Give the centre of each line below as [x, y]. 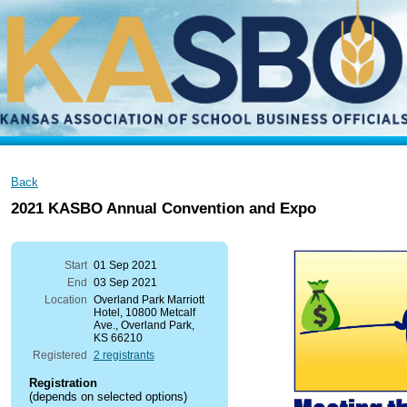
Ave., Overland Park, [144, 326]
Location [65, 300]
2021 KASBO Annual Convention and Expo [164, 208]
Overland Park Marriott [149, 300]
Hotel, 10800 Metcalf [144, 313]
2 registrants [124, 356]
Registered [60, 356]
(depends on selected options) [108, 397]
